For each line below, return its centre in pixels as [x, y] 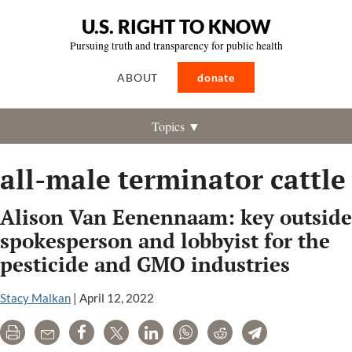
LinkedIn [180, 334]
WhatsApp [219, 334]
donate [216, 77]
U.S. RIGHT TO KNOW [176, 26]
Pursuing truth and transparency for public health [176, 46]
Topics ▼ [176, 126]
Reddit [243, 334]
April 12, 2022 [117, 298]
